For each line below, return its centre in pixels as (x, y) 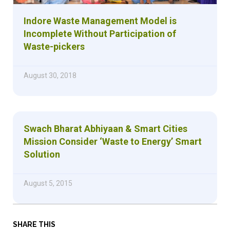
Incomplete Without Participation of (100, 33)
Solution (42, 154)
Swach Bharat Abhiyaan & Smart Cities (106, 128)
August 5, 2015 (48, 183)
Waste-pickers (54, 46)
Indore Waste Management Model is (100, 21)
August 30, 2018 (50, 75)
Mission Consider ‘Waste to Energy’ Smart (113, 141)
